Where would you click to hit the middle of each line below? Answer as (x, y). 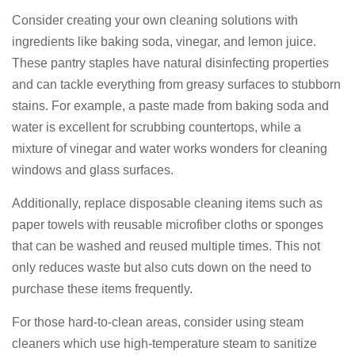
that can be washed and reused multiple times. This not (166, 246)
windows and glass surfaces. (93, 170)
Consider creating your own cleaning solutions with (155, 20)
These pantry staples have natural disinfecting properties (170, 63)
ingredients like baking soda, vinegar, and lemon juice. (164, 42)
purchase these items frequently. (102, 289)
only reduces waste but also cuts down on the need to (162, 267)
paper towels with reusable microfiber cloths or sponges (168, 225)
